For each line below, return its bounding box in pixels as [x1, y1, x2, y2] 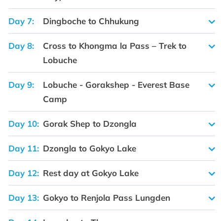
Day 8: [8, 40, 34, 51]
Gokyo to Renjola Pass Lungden [43, 192, 170, 203]
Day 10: [8, 118, 39, 129]
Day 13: [8, 192, 39, 203]
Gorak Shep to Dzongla [43, 118, 137, 129]
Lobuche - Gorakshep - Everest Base [43, 79, 189, 90]
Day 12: [8, 168, 39, 179]
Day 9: [8, 79, 34, 90]
